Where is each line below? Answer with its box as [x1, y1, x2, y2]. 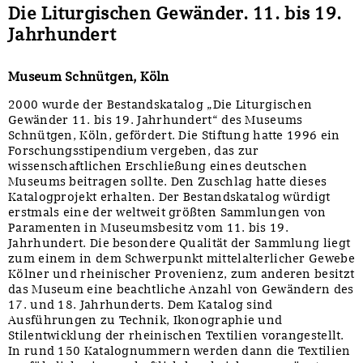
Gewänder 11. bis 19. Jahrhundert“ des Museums [8, 113, 303, 128]
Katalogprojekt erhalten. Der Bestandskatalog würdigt [8, 190, 331, 205]
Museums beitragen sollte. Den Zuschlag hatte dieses [8, 174, 327, 190]
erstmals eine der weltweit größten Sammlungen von [8, 205, 327, 220]
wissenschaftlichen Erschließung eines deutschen [8, 159, 308, 174]
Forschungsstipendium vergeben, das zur [8, 143, 259, 159]
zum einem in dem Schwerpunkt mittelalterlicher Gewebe [8, 251, 355, 267]
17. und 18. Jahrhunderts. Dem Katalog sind [8, 297, 273, 313]
